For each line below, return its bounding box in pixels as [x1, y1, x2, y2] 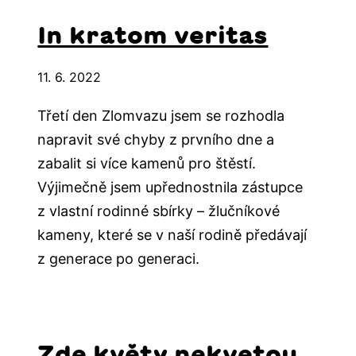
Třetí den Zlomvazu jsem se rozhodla [37, 107, 285, 125]
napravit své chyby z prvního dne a [37, 131, 275, 149]
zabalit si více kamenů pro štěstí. [37, 155, 257, 172]
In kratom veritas [37, 23, 269, 48]
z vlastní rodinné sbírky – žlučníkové [37, 203, 281, 220]
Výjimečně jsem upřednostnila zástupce [37, 179, 304, 196]
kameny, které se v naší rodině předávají [37, 226, 308, 244]
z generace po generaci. [37, 250, 200, 268]
